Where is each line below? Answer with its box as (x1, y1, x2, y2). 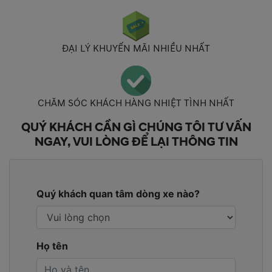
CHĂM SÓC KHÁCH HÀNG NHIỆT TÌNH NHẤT (38, 97, 234, 109)
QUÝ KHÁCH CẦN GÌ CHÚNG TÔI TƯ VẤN (21, 120, 251, 135)
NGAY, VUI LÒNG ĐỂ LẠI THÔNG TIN (34, 134, 238, 149)
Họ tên (36, 239, 68, 252)
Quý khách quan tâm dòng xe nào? (36, 187, 200, 200)
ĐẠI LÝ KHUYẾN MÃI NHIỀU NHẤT (62, 42, 210, 55)
